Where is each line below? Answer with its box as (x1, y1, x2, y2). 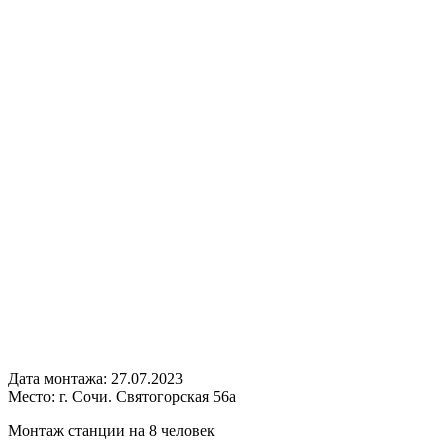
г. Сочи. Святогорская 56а (59, 387, 236, 405)
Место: (8, 387, 59, 405)
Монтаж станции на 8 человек (8, 421, 215, 439)
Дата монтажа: (8, 369, 111, 387)
